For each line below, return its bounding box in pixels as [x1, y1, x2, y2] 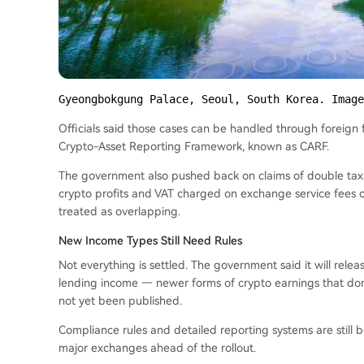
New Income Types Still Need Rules [58, 234, 242, 248]
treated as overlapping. [58, 205, 180, 219]
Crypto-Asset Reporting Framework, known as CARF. [58, 140, 329, 154]
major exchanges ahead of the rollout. [58, 341, 256, 355]
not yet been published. [58, 294, 182, 308]
